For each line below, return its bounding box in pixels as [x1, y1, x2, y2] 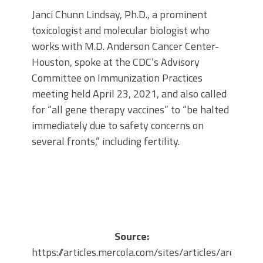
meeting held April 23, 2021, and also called [32, 86, 227, 102]
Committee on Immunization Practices [32, 70, 203, 86]
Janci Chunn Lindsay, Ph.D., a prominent [32, 6, 207, 23]
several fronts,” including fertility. [32, 133, 180, 150]
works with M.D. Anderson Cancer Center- [32, 38, 219, 55]
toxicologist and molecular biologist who [32, 22, 210, 39]
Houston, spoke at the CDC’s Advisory [32, 54, 200, 70]
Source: [114, 228, 149, 245]
